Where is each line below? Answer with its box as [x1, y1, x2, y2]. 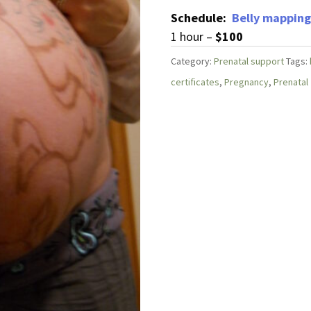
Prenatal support [213, 55, 284, 67]
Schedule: [170, 10, 232, 26]
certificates [170, 76, 219, 88]
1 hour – [170, 28, 215, 44]
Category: [170, 55, 214, 67]
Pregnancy [224, 76, 269, 88]
